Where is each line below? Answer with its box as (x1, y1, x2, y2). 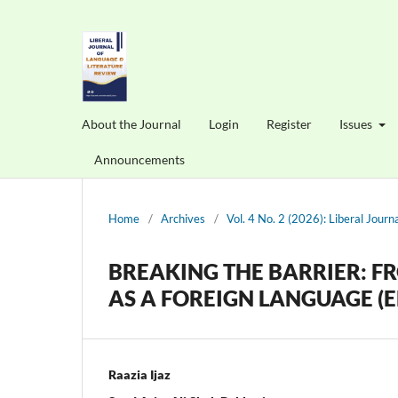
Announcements (94, 151, 185, 167)
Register (267, 115, 312, 131)
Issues (339, 115, 375, 131)
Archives (161, 211, 205, 226)
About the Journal (82, 115, 181, 131)
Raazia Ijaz (108, 366, 171, 382)
